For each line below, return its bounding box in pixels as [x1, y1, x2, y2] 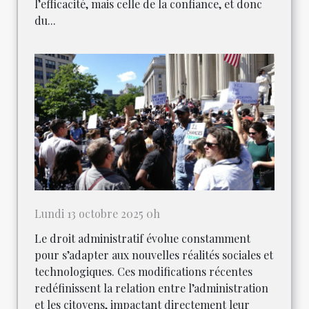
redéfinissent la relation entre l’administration [34, 281, 268, 296]
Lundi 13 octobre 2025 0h [34, 206, 160, 221]
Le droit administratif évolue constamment [34, 231, 250, 246]
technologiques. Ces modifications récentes [34, 264, 252, 279]
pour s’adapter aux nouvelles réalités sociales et [34, 248, 273, 263]
